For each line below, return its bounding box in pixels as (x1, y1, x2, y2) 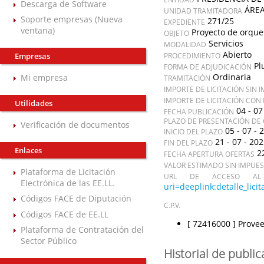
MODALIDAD (163, 39, 206, 49)
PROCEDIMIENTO (163, 51, 220, 60)
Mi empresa (21, 72, 68, 84)
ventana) (21, 25, 55, 37)
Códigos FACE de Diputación (21, 193, 131, 204)
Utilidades (15, 98, 52, 109)
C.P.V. (163, 200, 180, 210)
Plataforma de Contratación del (21, 223, 144, 235)
